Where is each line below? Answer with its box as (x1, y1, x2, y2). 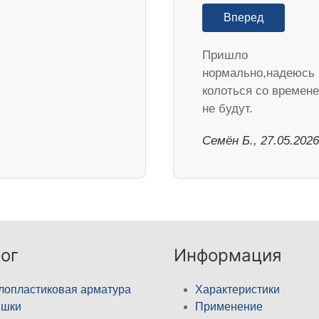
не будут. (202, 101, 253, 115)
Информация (174, 244, 281, 266)
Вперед (224, 11, 263, 23)
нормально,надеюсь (202, 66, 315, 80)
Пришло (202, 48, 248, 62)
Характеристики (195, 283, 280, 296)
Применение (195, 300, 263, 313)
